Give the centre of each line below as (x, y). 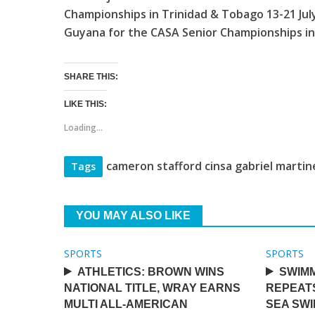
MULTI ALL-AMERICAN (126, 304)
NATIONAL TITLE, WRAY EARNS (152, 288)
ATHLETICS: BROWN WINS (150, 272)
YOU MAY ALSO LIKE (133, 216)
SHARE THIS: (91, 77)
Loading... (83, 128)
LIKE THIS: (85, 104)
